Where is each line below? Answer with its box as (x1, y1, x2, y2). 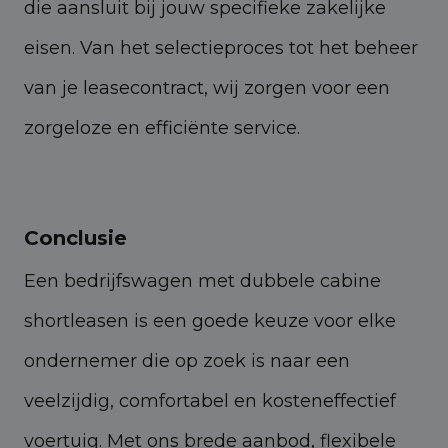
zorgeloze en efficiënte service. (24, 116, 300, 139)
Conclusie (24, 225, 127, 250)
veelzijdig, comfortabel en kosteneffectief (24, 389, 396, 412)
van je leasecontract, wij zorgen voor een (24, 76, 390, 99)
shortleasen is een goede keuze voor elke (24, 309, 396, 332)
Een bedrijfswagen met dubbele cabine (24, 269, 381, 292)
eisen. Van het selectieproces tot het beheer (24, 36, 418, 59)
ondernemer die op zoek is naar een (24, 349, 350, 372)
